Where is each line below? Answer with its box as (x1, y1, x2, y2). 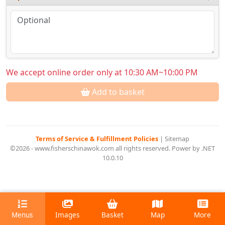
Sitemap (165, 134, 189, 144)
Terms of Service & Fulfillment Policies (36, 134, 160, 144)
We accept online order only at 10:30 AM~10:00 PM (6, 67, 198, 78)
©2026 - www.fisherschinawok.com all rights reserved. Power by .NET (10, 144, 215, 153)
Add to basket (89, 86, 145, 98)
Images (55, 210, 80, 220)
